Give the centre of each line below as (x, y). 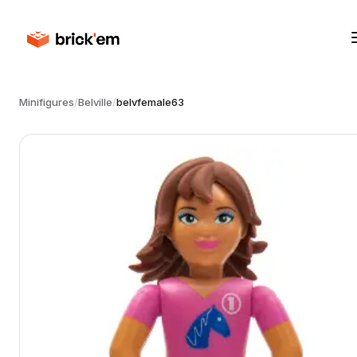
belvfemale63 (150, 102)
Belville (95, 102)
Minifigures (47, 102)
